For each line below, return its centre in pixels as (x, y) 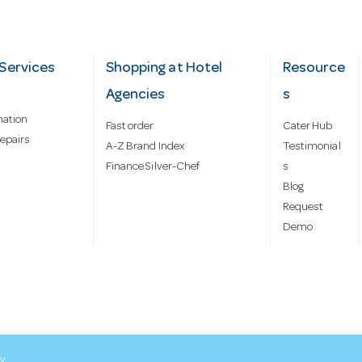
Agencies (135, 96)
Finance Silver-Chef (153, 168)
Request (303, 208)
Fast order (130, 127)
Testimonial (311, 147)
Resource (314, 69)
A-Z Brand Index (145, 147)
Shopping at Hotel (164, 69)
